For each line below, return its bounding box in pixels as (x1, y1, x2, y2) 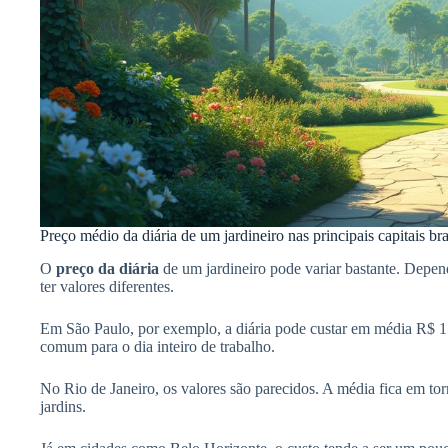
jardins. (40, 398, 86, 416)
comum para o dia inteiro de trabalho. (40, 338, 275, 356)
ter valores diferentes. (40, 278, 174, 296)
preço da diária (56, 260, 159, 278)
